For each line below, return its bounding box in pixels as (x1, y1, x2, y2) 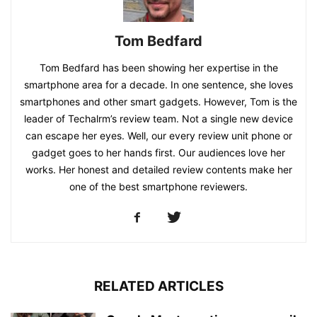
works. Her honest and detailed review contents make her (25, 163, 292, 175)
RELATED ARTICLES (93, 277, 224, 294)
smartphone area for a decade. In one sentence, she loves (24, 78, 293, 91)
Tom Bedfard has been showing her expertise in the (39, 61, 278, 74)
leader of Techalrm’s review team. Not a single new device (24, 112, 293, 125)
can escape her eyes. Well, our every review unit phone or (25, 129, 292, 142)
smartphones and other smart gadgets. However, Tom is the (20, 95, 297, 108)
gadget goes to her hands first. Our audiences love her (32, 146, 285, 158)
